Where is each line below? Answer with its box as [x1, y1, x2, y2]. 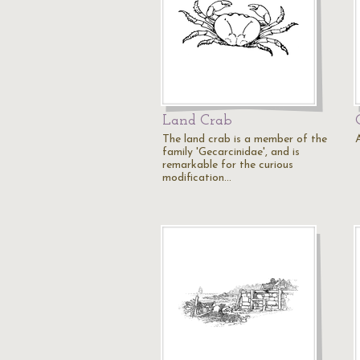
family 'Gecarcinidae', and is [162, 146, 300, 158]
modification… [162, 172, 231, 184]
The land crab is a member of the [162, 133, 327, 145]
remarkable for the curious [162, 159, 293, 171]
